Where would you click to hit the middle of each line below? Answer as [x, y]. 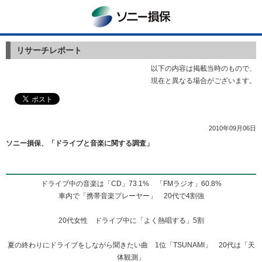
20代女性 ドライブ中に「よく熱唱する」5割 [131, 220]
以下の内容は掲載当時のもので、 [204, 68]
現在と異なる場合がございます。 [204, 81]
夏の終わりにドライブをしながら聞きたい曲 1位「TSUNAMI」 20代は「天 [131, 245]
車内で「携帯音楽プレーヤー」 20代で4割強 [131, 196]
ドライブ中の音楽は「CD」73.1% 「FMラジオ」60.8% [131, 184]
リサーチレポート [49, 50]
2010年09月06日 [232, 128]
